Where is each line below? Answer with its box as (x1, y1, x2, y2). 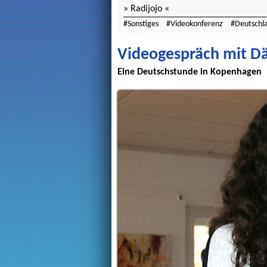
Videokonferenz (170, 20, 223, 29)
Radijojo (131, 4, 162, 14)
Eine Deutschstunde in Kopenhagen (117, 67, 262, 77)
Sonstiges (128, 20, 159, 29)
